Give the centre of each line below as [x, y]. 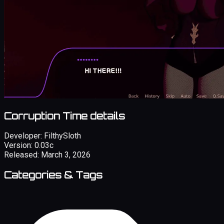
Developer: [23, 136]
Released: [21, 155]
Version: [18, 145]
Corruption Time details [64, 116]
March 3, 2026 [66, 155]
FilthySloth [62, 136]
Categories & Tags [53, 175]
